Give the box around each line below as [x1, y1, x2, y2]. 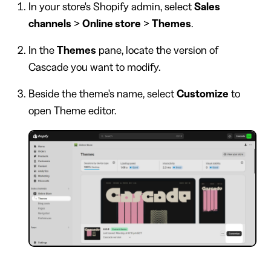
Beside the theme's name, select [28, 88, 177, 100]
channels [28, 18, 71, 30]
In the [28, 45, 57, 56]
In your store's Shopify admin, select [28, 1, 194, 13]
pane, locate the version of [96, 45, 218, 56]
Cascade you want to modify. [28, 62, 161, 73]
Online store [82, 18, 141, 30]
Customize [176, 88, 229, 100]
